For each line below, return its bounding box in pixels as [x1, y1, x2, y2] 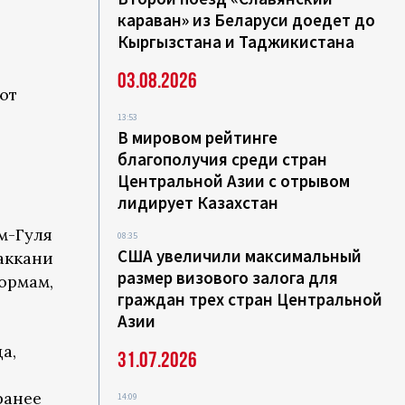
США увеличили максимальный [118, 245, 363, 267]
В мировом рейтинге [118, 127, 278, 148]
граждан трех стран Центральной [118, 288, 383, 310]
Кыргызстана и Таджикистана [118, 31, 355, 52]
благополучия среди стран [118, 148, 328, 170]
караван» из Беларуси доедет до [118, 9, 376, 31]
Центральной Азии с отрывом [118, 170, 351, 192]
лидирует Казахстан [118, 192, 279, 213]
